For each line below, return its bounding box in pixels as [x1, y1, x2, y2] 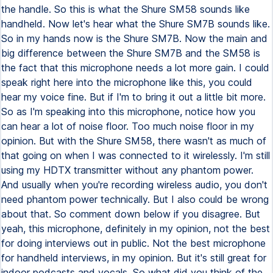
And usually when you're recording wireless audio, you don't [1, 179, 268, 191]
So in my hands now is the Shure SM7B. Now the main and [1, 32, 268, 44]
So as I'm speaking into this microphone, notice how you [1, 105, 255, 118]
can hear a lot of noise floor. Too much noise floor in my [1, 120, 254, 132]
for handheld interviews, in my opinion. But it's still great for [1, 252, 266, 264]
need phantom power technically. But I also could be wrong [1, 193, 269, 205]
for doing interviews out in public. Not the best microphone [1, 237, 266, 249]
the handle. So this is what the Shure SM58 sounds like [1, 3, 250, 15]
